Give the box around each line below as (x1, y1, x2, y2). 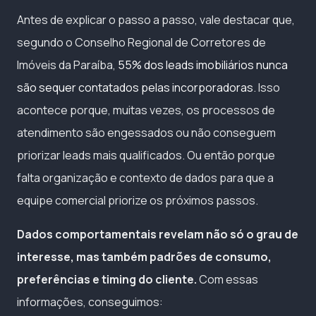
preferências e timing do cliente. (17, 271, 197, 287)
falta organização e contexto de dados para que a (17, 169, 274, 186)
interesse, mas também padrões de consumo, (17, 248, 272, 265)
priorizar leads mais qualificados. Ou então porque (17, 147, 275, 163)
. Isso (253, 79, 280, 95)
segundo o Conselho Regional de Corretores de (17, 34, 266, 50)
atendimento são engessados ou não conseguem (17, 124, 276, 140)
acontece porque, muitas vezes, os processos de (17, 102, 275, 118)
